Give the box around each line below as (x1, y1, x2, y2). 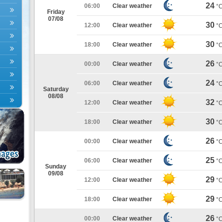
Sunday (45, 163, 66, 170)
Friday (47, 8, 65, 15)
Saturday (43, 86, 69, 93)
